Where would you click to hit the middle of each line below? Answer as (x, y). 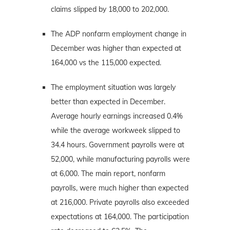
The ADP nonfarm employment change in (119, 34)
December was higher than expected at (116, 48)
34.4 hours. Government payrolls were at (118, 145)
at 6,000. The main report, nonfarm (108, 173)
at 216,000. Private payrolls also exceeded (120, 202)
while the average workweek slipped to (116, 130)
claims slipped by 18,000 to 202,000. (110, 9)
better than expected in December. (108, 101)
